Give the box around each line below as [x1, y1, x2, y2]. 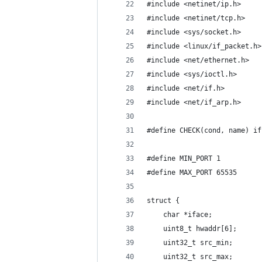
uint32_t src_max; [147, 253, 233, 261]
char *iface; [147, 211, 212, 219]
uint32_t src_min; [147, 239, 233, 247]
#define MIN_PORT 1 [147, 154, 220, 163]
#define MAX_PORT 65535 [147, 168, 237, 177]
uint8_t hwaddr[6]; [147, 225, 237, 233]
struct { [147, 196, 180, 205]
